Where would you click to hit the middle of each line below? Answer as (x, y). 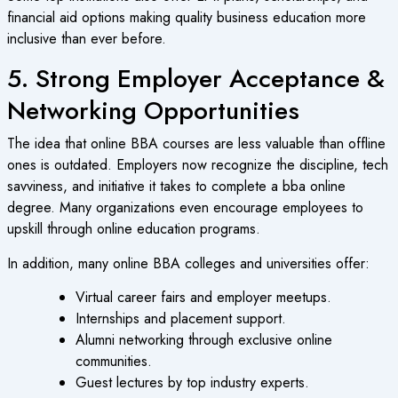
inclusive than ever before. (86, 39)
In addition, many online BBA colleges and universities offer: (188, 263)
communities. (114, 362)
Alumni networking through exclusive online (204, 340)
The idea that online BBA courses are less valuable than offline (196, 144)
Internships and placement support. (181, 319)
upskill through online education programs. (133, 229)
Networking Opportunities (153, 110)
